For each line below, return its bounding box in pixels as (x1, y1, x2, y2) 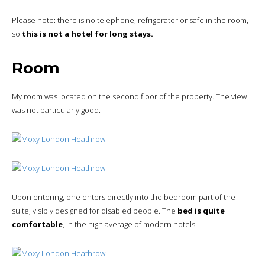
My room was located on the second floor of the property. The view (12, 91, 247, 102)
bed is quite (177, 205, 225, 216)
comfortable (12, 219, 63, 230)
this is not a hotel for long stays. (22, 28, 153, 39)
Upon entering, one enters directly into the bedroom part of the (12, 192, 235, 203)
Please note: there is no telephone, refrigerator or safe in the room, (12, 14, 248, 25)
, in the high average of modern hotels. (63, 219, 197, 230)
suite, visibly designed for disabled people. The (12, 205, 177, 216)
